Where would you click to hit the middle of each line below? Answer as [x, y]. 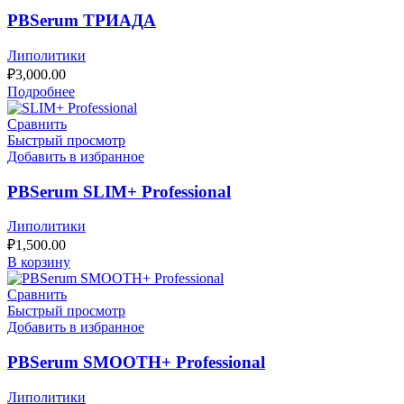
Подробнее [41, 91]
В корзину [39, 262]
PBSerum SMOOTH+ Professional [136, 362]
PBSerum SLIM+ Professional [119, 191]
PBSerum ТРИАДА [82, 21]
